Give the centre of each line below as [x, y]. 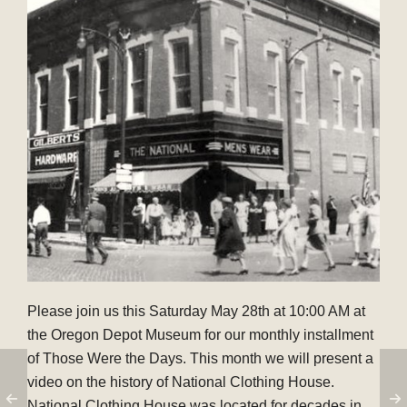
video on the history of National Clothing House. [181, 382]
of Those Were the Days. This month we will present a [200, 358]
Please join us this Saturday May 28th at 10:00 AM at [196, 311]
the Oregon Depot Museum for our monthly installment [200, 334]
